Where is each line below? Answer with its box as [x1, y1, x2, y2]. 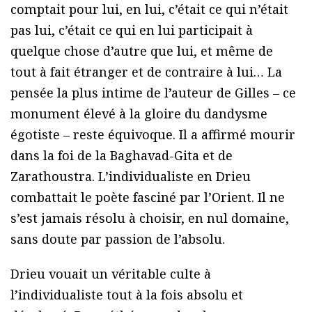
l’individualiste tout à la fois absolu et [10, 286, 243, 304]
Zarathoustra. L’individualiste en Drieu [10, 168, 251, 185]
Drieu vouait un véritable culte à [10, 265, 211, 283]
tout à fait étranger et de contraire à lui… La [10, 63, 282, 81]
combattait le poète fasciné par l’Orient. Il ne [10, 189, 285, 206]
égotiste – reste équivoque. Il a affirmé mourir [10, 126, 295, 143]
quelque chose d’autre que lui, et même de [10, 42, 273, 60]
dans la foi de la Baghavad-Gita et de [10, 147, 233, 164]
